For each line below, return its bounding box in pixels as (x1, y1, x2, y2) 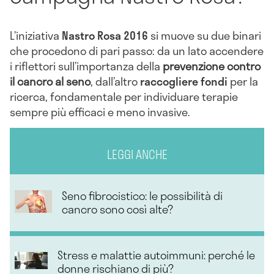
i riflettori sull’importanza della (10, 57, 163, 75)
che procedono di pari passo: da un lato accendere (10, 42, 264, 59)
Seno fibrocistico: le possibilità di (61, 187, 223, 205)
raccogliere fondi (140, 72, 228, 90)
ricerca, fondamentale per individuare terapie (10, 87, 238, 105)
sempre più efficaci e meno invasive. (10, 103, 190, 120)
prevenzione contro (163, 57, 261, 75)
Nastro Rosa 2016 (62, 26, 148, 44)
